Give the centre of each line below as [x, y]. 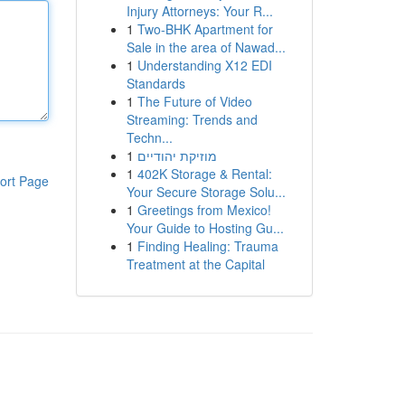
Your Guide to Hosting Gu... [205, 228]
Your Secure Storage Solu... [206, 192]
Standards [155, 83]
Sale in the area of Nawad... [206, 47]
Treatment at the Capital [195, 264]
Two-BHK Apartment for [205, 29]
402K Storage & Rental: [204, 174]
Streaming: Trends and [192, 119]
